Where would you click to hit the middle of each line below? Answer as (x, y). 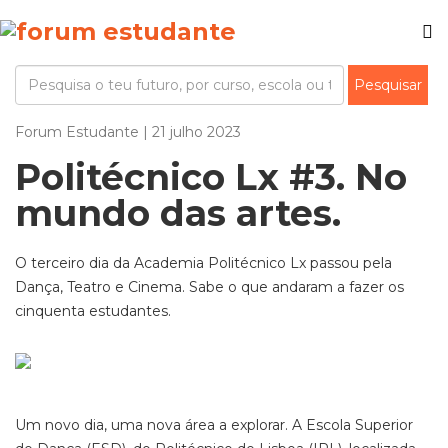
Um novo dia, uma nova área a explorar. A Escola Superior (214, 425)
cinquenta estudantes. (93, 311)
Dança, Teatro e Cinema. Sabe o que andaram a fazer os (209, 287)
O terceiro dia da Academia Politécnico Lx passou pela (203, 263)
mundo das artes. (178, 213)
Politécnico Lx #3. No (211, 177)
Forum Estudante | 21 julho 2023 (128, 132)
